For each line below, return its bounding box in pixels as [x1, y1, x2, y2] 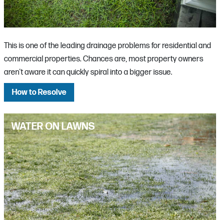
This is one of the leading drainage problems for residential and [4, 41, 211, 51]
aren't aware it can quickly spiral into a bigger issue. [4, 68, 172, 77]
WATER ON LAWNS [11, 121, 95, 133]
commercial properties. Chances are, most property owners [4, 55, 203, 64]
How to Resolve [12, 88, 66, 97]
